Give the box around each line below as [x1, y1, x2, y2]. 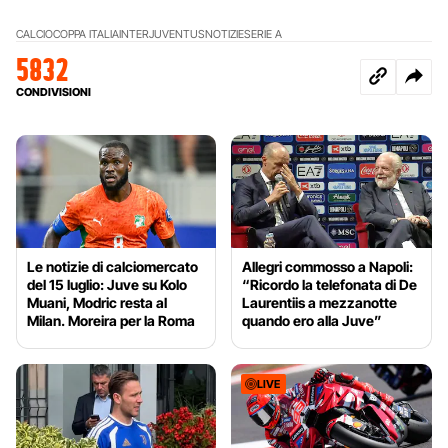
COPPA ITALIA [53, 27, 119, 42]
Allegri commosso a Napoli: [242, 258, 414, 276]
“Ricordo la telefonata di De [242, 276, 418, 294]
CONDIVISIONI [16, 85, 91, 100]
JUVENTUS [149, 27, 205, 42]
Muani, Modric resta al [27, 294, 167, 312]
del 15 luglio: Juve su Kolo [27, 276, 187, 294]
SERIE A [244, 27, 282, 42]
